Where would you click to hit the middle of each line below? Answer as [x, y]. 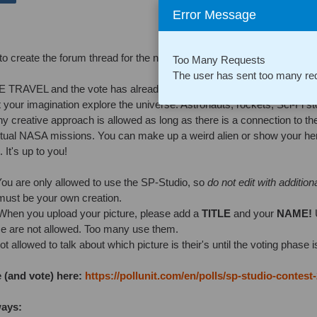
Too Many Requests [219, 60]
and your [255, 214]
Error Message [214, 15]
